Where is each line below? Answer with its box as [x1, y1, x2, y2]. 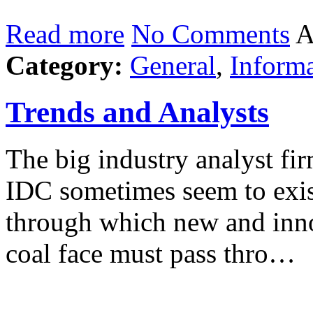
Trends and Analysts [6, 96, 269, 129]
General [130, 50, 216, 81]
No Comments [131, 19, 290, 50]
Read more [6, 19, 124, 50]
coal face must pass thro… [6, 238, 296, 269]
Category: [6, 50, 123, 81]
